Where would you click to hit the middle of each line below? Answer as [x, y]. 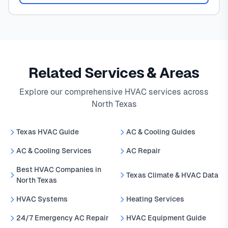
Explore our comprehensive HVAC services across [114, 92]
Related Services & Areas [114, 73]
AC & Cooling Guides [161, 132]
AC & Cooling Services [54, 151]
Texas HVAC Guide [48, 132]
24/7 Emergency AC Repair [63, 218]
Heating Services [155, 199]
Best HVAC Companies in [59, 170]
